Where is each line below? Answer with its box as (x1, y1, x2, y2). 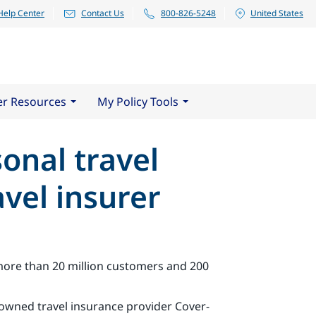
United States (250, 7, 303, 19)
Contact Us (81, 7, 124, 19)
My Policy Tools (97, 93, 178, 109)
